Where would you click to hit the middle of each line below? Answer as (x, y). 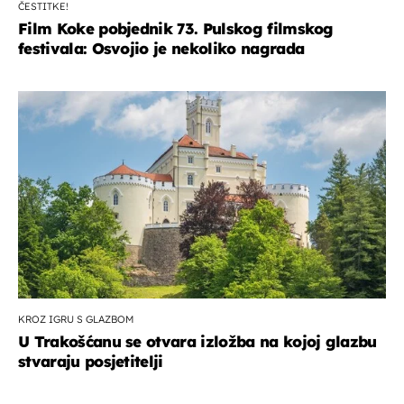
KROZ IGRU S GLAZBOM (76, 320)
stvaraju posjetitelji (91, 362)
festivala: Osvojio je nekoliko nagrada (161, 49)
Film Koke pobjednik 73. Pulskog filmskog (176, 29)
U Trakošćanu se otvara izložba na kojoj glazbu (197, 342)
